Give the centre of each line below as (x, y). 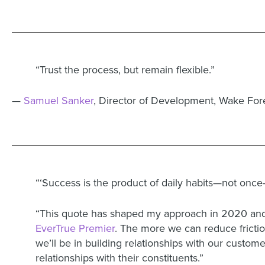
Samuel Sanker (59, 101)
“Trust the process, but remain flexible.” (127, 70)
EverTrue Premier (75, 228)
